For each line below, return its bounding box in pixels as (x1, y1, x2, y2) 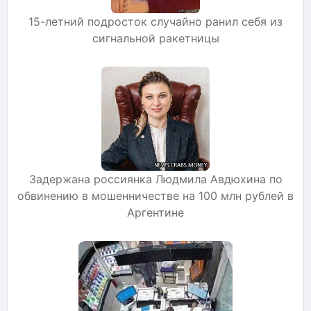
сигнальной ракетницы (92, 31, 219, 45)
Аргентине (127, 205, 184, 219)
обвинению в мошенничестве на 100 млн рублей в (17, 188, 294, 203)
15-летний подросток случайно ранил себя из (28, 14, 283, 28)
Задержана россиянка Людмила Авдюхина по (28, 171, 283, 186)
